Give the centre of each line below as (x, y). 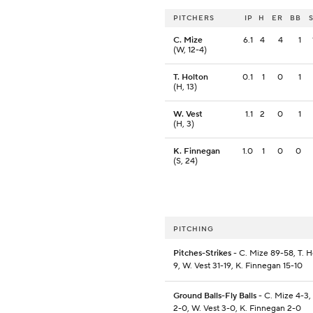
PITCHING (194, 229)
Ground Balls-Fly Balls (215, 296)
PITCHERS (194, 18)
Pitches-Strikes (202, 254)
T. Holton (191, 78)
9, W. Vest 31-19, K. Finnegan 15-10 (238, 266)
